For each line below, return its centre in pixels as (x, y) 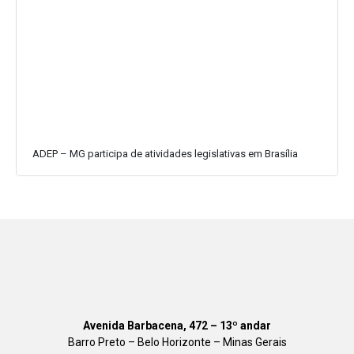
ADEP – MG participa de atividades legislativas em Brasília (165, 154)
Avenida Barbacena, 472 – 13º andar (177, 326)
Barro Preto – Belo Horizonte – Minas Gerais (177, 343)
